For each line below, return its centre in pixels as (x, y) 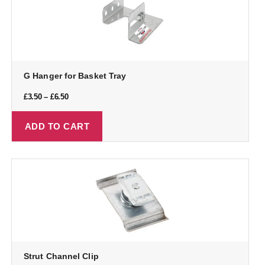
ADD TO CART (57, 126)
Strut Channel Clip (61, 256)
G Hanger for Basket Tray (75, 76)
